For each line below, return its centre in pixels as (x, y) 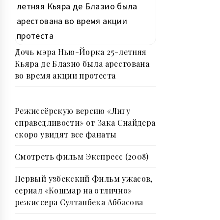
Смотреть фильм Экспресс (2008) (82, 157)
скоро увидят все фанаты (66, 135)
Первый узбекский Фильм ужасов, (84, 179)
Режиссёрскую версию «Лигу (72, 111)
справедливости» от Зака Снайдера (85, 123)
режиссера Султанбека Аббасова (79, 202)
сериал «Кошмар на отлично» (73, 191)
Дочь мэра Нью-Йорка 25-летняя (81, 52)
